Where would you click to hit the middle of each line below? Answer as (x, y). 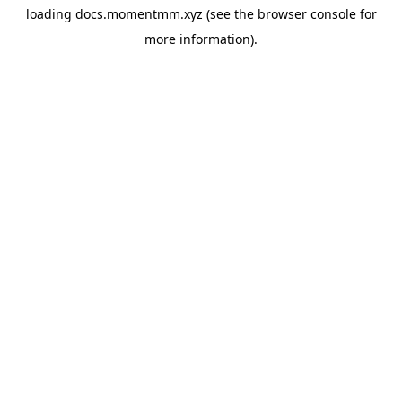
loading (50, 14)
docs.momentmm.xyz (139, 14)
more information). (201, 39)
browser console (306, 14)
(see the (228, 14)
